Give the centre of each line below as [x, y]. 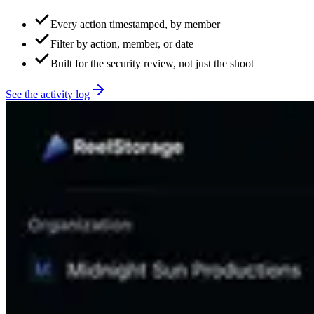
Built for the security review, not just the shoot [152, 64]
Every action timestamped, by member [135, 25]
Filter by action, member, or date [122, 44]
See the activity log [48, 95]
